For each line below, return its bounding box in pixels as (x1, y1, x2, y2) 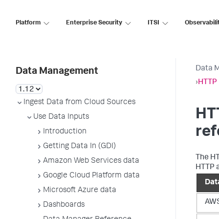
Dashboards (43, 201, 85, 209)
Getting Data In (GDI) (43, 143, 116, 151)
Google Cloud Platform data (43, 172, 140, 180)
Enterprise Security (66, 20, 122, 26)
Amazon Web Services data (43, 157, 139, 165)
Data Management (16, 67, 98, 77)
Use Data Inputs (33, 113, 89, 121)
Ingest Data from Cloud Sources (23, 99, 135, 107)
